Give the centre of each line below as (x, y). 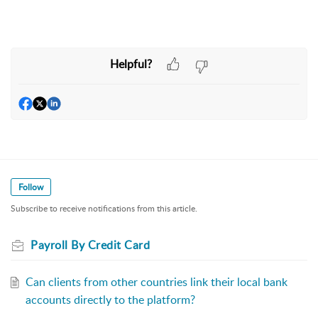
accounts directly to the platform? (110, 300)
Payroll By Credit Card (90, 245)
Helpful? (131, 64)
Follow (31, 187)
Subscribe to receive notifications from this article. (104, 209)
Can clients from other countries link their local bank (156, 282)
